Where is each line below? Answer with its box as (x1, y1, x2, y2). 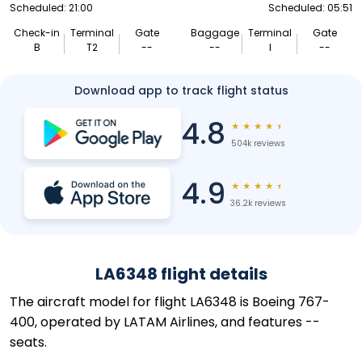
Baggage (191, 26, 240, 40)
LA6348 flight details (95, 263, 267, 285)
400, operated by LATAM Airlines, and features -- (10, 313, 320, 331)
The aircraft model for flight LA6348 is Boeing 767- (10, 293, 330, 311)
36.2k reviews (229, 197, 286, 209)
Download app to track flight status (74, 82, 288, 99)
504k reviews (230, 137, 285, 149)
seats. (10, 333, 47, 351)
